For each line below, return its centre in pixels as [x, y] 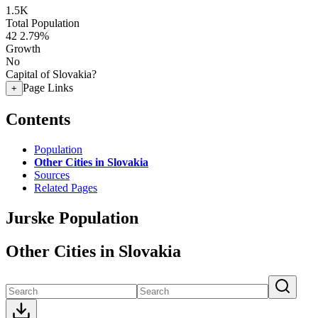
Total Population [43, 23]
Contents [38, 119]
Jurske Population [72, 218]
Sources [52, 175]
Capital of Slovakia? [51, 74]
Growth [23, 49]
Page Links [48, 88]
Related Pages [66, 187]
